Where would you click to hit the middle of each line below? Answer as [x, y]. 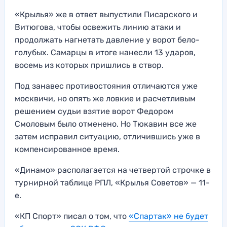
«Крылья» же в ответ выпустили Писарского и [106, 15]
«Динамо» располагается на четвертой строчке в [113, 170]
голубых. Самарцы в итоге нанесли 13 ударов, [105, 53]
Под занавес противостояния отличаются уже [106, 86]
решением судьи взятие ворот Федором [94, 111]
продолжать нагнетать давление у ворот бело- [107, 40]
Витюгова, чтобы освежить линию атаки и [98, 27]
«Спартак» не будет [168, 216]
